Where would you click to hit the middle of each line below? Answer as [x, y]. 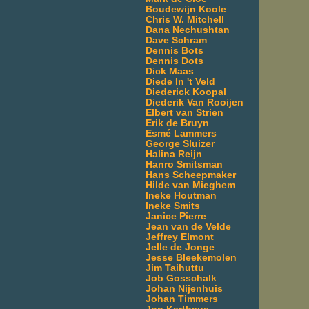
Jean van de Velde [188, 226]
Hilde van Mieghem [190, 185]
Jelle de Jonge [180, 247]
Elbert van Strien [185, 112]
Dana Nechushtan [188, 30]
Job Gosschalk [181, 278]
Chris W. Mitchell [185, 19]
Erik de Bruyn [177, 123]
